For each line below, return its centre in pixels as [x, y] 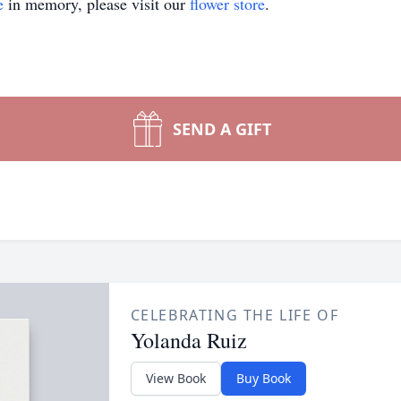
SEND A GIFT [222, 129]
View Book [175, 378]
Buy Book [263, 378]
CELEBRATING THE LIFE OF [235, 315]
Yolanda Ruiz [188, 340]
